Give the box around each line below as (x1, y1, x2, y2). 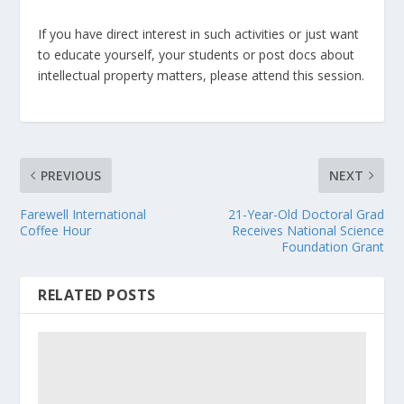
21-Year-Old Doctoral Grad (227, 205, 384, 223)
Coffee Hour (20, 221, 92, 239)
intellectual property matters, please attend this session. (38, 66, 365, 84)
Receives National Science (231, 221, 384, 239)
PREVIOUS (41, 166, 102, 184)
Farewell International (20, 205, 147, 223)
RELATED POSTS (38, 284, 156, 305)
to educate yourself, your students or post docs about (38, 45, 355, 63)
